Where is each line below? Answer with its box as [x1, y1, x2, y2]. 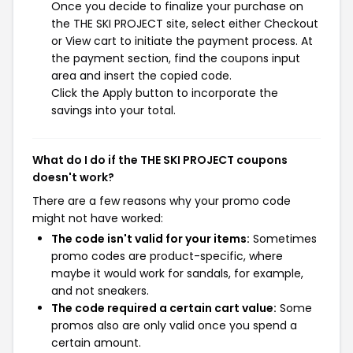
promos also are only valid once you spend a [51, 318, 297, 333]
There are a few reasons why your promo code [32, 193, 291, 209]
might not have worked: [32, 210, 163, 226]
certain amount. [51, 335, 141, 351]
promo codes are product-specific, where [51, 248, 283, 264]
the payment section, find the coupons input [51, 50, 300, 66]
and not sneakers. [51, 283, 149, 299]
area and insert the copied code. [51, 68, 232, 84]
